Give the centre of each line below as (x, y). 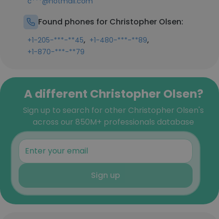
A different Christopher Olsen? (113, 94)
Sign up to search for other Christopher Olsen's (113, 110)
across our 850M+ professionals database (113, 122)
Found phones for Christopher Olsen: (111, 22)
